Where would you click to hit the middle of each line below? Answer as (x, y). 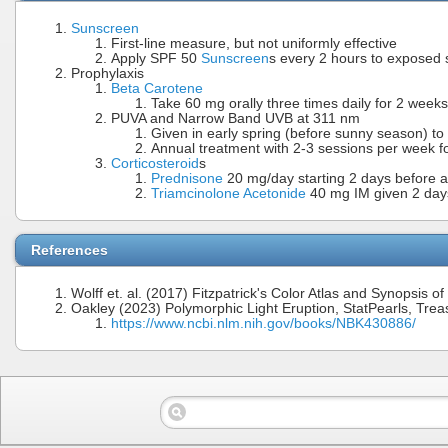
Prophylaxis (107, 73)
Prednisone (187, 178)
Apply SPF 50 (156, 58)
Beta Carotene (157, 88)
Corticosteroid (155, 163)
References (69, 250)
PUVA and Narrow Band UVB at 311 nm (235, 118)
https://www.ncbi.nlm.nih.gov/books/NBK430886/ (263, 324)
